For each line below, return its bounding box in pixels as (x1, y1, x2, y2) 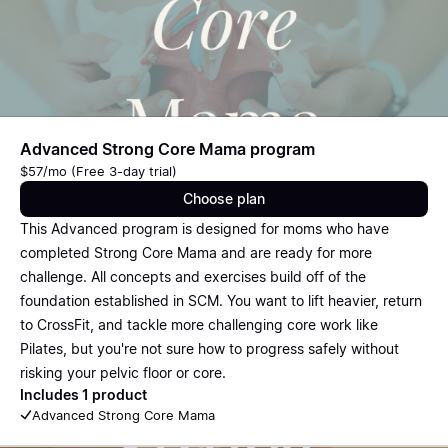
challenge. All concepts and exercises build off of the (20, 268, 366, 285)
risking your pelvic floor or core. (20, 364, 226, 381)
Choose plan (183, 190, 265, 207)
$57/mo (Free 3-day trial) (20, 163, 177, 179)
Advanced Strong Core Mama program (20, 139, 315, 159)
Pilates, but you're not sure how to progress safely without (20, 340, 399, 357)
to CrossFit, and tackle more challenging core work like (20, 316, 378, 333)
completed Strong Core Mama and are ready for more (20, 244, 372, 261)
